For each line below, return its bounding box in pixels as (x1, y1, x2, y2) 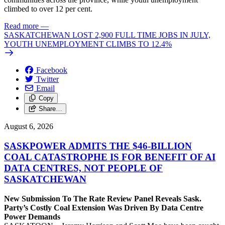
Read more (4, 22, 39, 31)
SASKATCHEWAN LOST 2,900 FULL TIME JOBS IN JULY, (4, 31, 210, 40)
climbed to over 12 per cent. (4, 5, 92, 14)
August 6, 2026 (4, 122, 53, 131)
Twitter (36, 75, 59, 84)
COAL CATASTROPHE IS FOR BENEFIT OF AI (4, 151, 215, 162)
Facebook (36, 66, 67, 75)
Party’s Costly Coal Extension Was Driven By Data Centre (4, 203, 203, 212)
